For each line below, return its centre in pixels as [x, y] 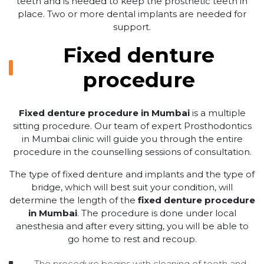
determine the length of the [73, 200]
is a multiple [217, 113]
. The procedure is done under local [156, 213]
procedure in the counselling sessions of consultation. [132, 151]
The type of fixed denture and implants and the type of [132, 174]
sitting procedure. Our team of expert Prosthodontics [132, 126]
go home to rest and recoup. [132, 239]
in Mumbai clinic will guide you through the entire [132, 138]
